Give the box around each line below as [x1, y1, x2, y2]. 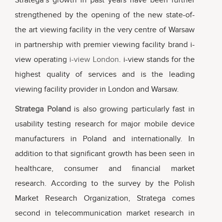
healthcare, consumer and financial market [15, 164, 195, 173]
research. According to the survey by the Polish [15, 179, 195, 188]
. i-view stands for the [118, 55, 195, 64]
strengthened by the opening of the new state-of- [15, 10, 195, 20]
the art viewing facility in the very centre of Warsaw [15, 25, 195, 35]
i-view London [69, 55, 119, 64]
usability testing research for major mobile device [15, 119, 195, 129]
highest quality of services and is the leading [15, 70, 195, 79]
